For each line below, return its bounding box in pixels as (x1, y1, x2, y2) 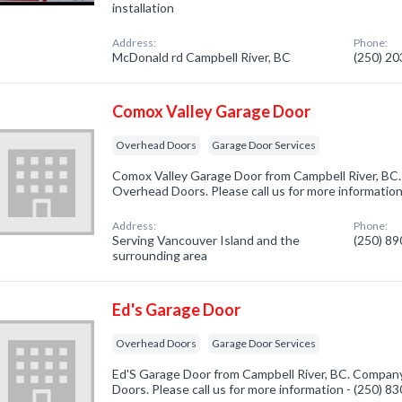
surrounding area (112, 248, 208, 263)
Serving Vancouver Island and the (112, 232, 301, 248)
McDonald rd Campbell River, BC (112, 49, 292, 65)
